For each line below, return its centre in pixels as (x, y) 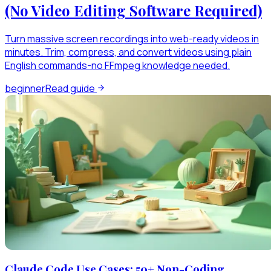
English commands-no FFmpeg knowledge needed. (117, 66)
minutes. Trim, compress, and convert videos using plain (128, 52)
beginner (25, 89)
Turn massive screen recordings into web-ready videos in (132, 39)
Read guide (71, 89)
